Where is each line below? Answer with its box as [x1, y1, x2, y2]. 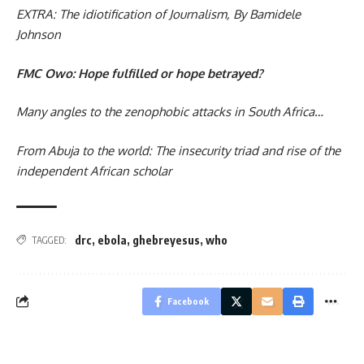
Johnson [16, 27, 61, 43]
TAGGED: [32, 233, 67, 246]
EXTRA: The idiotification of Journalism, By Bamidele [16, 6, 301, 23]
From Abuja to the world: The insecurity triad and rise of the [16, 142, 340, 158]
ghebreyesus [132, 232, 200, 247]
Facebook [167, 295, 209, 306]
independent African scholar [16, 162, 171, 179]
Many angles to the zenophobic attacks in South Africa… [16, 104, 323, 120]
